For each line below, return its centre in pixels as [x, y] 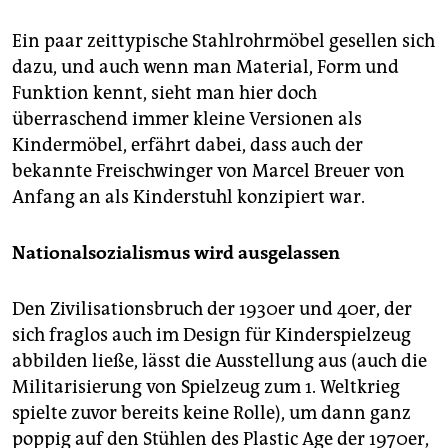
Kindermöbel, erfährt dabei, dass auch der [187, 145]
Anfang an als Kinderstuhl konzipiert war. [188, 197]
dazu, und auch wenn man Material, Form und [205, 67]
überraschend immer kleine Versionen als [187, 119]
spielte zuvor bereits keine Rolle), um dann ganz [211, 413]
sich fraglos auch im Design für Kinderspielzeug [211, 335]
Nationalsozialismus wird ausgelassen [176, 253]
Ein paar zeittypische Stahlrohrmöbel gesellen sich [223, 41]
